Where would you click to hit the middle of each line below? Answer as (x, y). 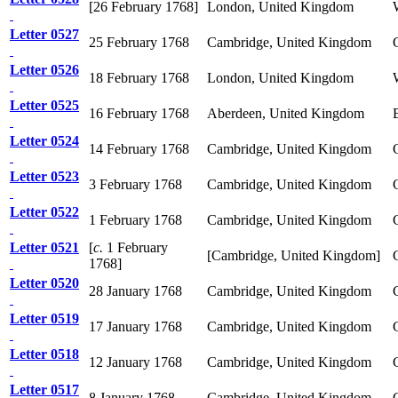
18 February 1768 (139, 77)
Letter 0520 (44, 283)
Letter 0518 (44, 354)
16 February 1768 (139, 113)
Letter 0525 (44, 105)
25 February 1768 (139, 42)
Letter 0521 (44, 247)
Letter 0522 (44, 211)
